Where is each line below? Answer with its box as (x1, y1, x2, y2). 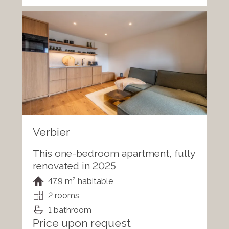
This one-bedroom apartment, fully (32, 147, 195, 159)
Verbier (32, 125, 70, 139)
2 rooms (48, 190, 79, 200)
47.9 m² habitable (48, 176, 113, 186)
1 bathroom (48, 204, 91, 215)
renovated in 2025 (32, 159, 116, 171)
